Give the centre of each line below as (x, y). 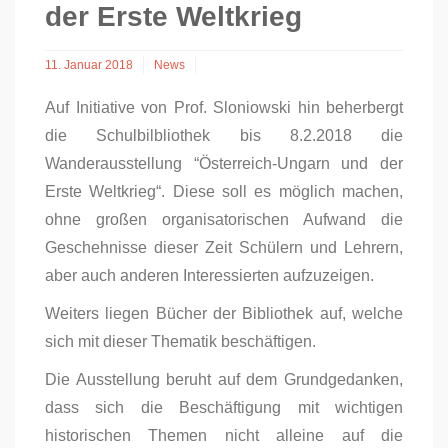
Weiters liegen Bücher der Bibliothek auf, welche (224, 313)
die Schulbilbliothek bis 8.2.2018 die (224, 135)
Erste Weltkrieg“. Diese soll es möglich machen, (224, 191)
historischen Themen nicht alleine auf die (224, 435)
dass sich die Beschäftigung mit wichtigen (224, 407)
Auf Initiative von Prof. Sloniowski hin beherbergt (224, 107)
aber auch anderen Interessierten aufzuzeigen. (209, 275)
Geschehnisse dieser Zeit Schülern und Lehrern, (224, 247)
